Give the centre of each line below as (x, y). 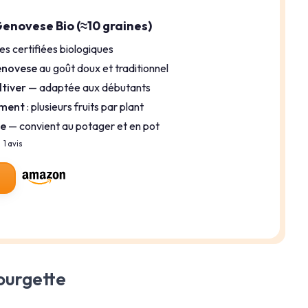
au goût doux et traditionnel (103, 68)
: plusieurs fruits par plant (85, 106)
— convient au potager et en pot (83, 125)
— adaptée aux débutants (89, 87)
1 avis (13, 144)
